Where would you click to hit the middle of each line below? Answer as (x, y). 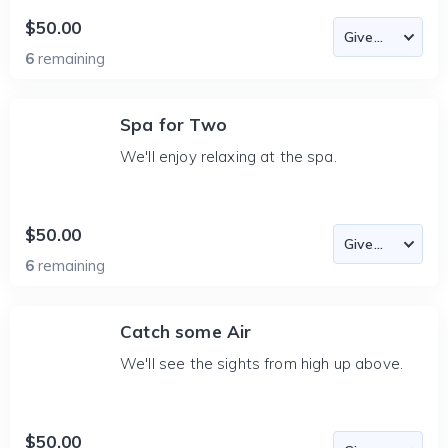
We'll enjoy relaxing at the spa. (228, 156)
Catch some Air (186, 331)
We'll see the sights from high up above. (261, 363)
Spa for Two (173, 124)
